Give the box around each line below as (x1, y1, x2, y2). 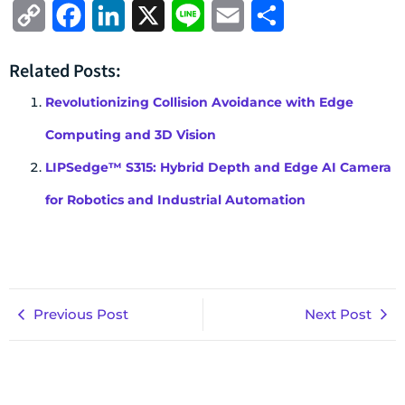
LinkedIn (125, 5, 190, 24)
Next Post (305, 305, 372, 323)
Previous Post (33, 305, 128, 323)
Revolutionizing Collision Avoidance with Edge (45, 93, 353, 110)
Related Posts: (9, 57, 121, 81)
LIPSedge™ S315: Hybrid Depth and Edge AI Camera (45, 158, 391, 175)
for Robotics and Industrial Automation (45, 191, 306, 208)
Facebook (85, 5, 157, 24)
